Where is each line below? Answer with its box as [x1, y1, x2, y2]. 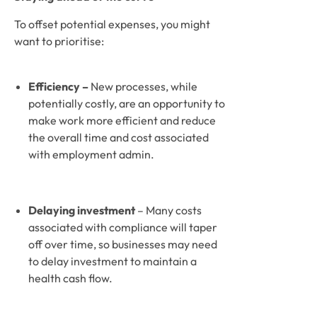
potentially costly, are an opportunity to [28, 96, 225, 110]
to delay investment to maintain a [28, 254, 197, 268]
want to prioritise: [14, 34, 104, 48]
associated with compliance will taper [28, 220, 217, 234]
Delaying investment [28, 203, 137, 217]
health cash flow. [28, 271, 115, 285]
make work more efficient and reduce [28, 113, 216, 127]
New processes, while [91, 79, 197, 93]
